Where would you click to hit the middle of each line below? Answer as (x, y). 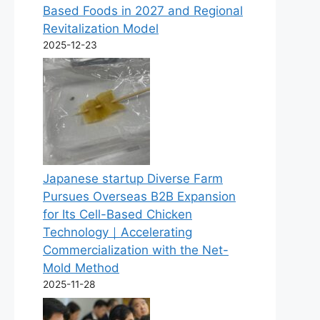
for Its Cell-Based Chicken (117, 215)
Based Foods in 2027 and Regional (143, 10)
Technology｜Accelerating (117, 232)
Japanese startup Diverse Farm (133, 179)
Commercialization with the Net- (136, 250)
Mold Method (81, 268)
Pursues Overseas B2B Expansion (139, 197)
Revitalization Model (101, 28)
